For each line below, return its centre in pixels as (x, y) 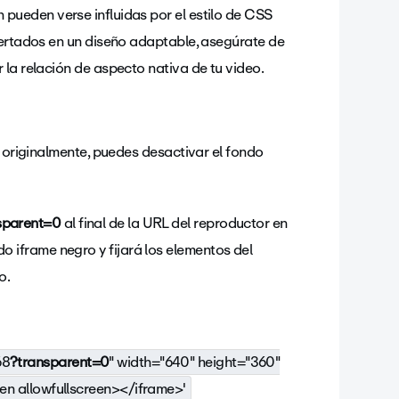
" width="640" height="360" (195, 362)
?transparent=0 (59, 362)
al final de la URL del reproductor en (174, 223)
